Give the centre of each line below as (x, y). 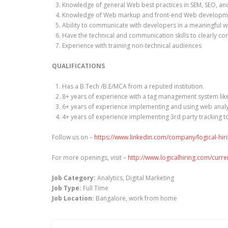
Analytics (110, 178)
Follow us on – (73, 137)
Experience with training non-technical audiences (133, 46)
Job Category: (75, 178)
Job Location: (74, 198)
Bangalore (111, 198)
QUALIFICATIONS (79, 66)
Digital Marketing (150, 178)
